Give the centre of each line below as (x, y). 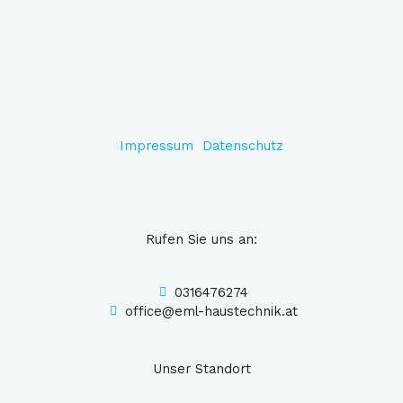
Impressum (159, 145)
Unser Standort (201, 368)
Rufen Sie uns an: (201, 239)
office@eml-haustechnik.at (212, 311)
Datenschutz (243, 145)
